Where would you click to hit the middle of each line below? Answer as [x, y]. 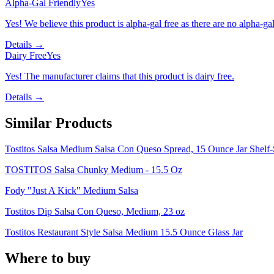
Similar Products [58, 123]
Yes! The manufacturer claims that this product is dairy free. [120, 76]
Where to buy [48, 258]
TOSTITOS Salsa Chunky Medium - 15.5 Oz [94, 169]
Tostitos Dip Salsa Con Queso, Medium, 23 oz [95, 211]
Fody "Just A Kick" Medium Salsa [72, 190]
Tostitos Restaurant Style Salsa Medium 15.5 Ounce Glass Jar [124, 232]
